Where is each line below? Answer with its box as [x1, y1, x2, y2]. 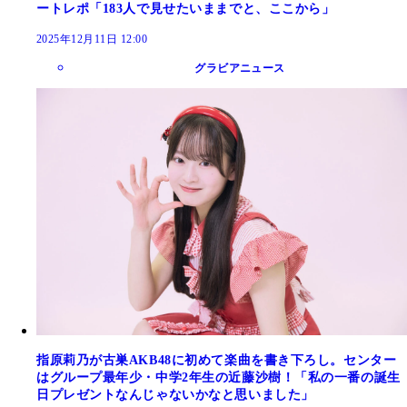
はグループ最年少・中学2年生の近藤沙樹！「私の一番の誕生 [36, 370, 401, 384]
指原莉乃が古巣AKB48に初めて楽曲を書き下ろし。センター [36, 352, 397, 367]
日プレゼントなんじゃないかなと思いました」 [36, 387, 314, 402]
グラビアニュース [194, 61, 285, 74]
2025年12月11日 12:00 [36, 32, 148, 45]
